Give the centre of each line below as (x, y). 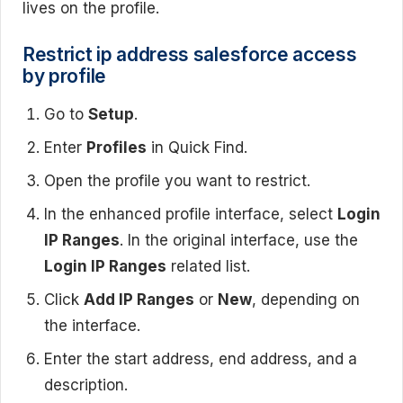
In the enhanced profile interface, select (191, 215)
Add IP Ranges (139, 300)
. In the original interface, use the (239, 241)
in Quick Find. (197, 148)
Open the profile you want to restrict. (177, 181)
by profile (64, 76)
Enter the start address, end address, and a (201, 359)
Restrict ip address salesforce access (190, 55)
